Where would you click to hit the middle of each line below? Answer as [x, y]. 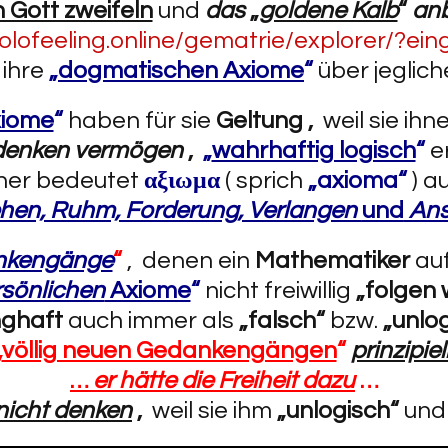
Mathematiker [332, 260]
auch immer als [150, 320]
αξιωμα [184, 180]
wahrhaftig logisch [313, 150]
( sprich [266, 180]
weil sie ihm [209, 410]
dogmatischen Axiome [181, 70]
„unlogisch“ [338, 410]
